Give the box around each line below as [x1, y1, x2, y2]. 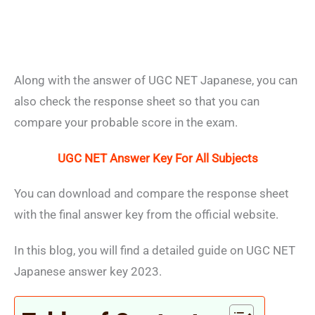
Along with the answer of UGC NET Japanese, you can [14, 73, 297, 88]
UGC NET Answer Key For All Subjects [57, 150, 258, 165]
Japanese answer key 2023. [14, 264, 162, 278]
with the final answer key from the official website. [14, 207, 278, 222]
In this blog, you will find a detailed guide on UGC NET [14, 243, 295, 257]
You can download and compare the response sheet [14, 186, 289, 201]
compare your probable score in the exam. [14, 115, 238, 130]
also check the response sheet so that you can [14, 94, 259, 109]
